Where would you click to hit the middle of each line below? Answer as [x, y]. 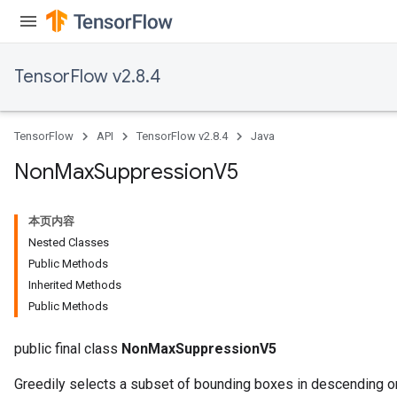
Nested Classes [69, 242]
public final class [68, 349]
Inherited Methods [75, 285]
